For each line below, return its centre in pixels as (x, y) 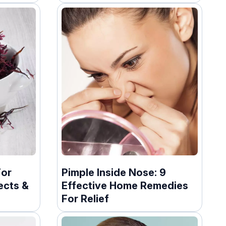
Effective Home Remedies (125, 185)
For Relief (86, 199)
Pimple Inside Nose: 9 (114, 172)
